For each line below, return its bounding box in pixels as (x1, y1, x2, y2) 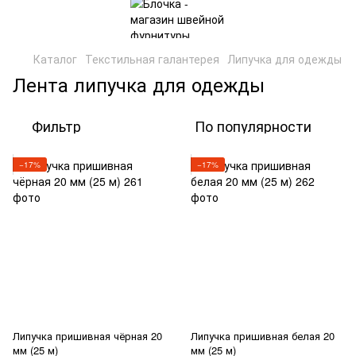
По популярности (195, 115, 311, 136)
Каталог (33, 51, 77, 67)
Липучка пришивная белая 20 (191, 328, 335, 343)
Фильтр (32, 115, 81, 136)
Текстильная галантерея (85, 51, 219, 67)
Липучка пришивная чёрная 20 (13, 328, 162, 343)
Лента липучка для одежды (13, 70, 265, 98)
